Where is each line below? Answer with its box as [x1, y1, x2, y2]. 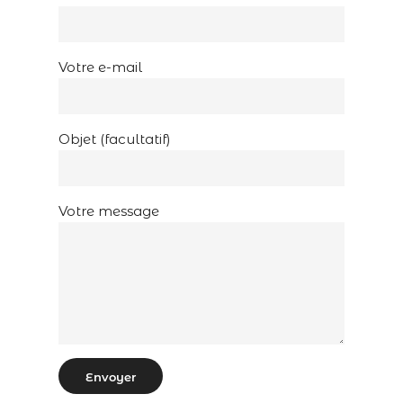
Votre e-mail [58, 58, 142, 76]
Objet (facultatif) [58, 130, 171, 148]
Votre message [58, 202, 159, 219]
